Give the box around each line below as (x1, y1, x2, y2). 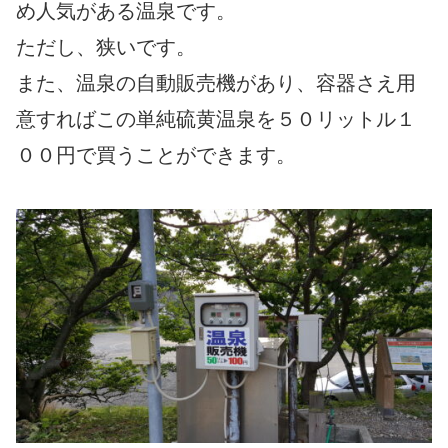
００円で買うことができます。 (16, 144, 296, 167)
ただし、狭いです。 (16, 36, 196, 59)
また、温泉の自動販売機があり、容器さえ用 (16, 72, 416, 95)
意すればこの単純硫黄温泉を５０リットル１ (16, 108, 416, 131)
